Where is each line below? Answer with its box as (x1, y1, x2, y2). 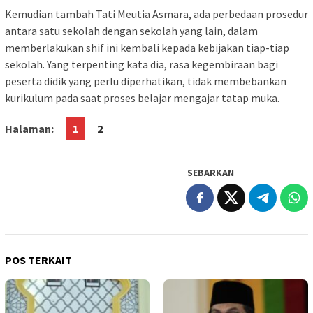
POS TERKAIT (5, 253, 72, 267)
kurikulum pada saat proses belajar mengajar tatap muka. (5, 91, 279, 105)
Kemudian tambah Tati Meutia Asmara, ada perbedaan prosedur (5, 7, 308, 21)
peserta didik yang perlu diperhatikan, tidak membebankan (5, 74, 286, 88)
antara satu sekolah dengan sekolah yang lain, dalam (5, 24, 258, 38)
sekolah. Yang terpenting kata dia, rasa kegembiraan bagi (5, 57, 278, 71)
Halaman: (5, 122, 54, 136)
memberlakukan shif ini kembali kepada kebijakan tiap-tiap (5, 41, 289, 54)
